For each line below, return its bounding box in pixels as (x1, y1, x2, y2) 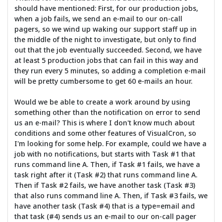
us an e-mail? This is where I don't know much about (14, 118, 195, 128)
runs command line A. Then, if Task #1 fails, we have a (14, 160, 200, 169)
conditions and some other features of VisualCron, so (14, 128, 196, 138)
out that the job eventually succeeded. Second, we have (14, 45, 202, 55)
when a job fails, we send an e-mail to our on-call (14, 14, 182, 24)
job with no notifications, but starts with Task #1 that (14, 149, 195, 159)
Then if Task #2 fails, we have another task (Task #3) (14, 180, 195, 190)
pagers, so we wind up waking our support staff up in (14, 24, 197, 34)
